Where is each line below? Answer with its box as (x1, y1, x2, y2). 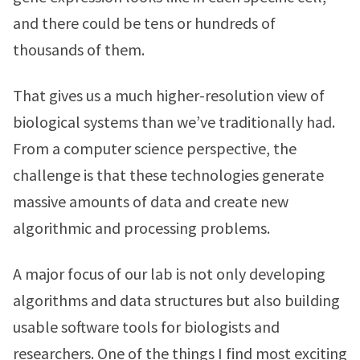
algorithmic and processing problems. (13, 218, 270, 238)
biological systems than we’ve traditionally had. (13, 112, 335, 132)
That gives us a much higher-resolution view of (13, 85, 325, 105)
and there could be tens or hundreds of (13, 13, 276, 33)
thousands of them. (13, 39, 145, 59)
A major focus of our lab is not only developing (13, 264, 325, 284)
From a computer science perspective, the (13, 138, 297, 158)
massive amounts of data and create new (13, 191, 288, 211)
